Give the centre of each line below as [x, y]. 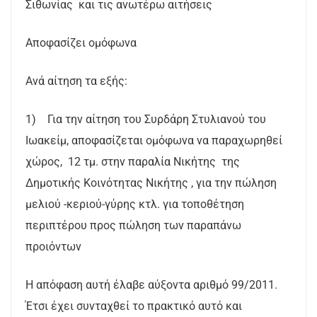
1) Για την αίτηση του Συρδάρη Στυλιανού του [146, 119]
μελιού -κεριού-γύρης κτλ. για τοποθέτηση [135, 204]
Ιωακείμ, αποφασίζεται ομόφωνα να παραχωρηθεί [154, 140]
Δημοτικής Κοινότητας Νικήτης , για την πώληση [151, 183]
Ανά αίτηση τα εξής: [76, 81]
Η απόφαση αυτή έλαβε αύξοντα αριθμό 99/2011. [151, 285]
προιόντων [53, 247]
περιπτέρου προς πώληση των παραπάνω [133, 225]
